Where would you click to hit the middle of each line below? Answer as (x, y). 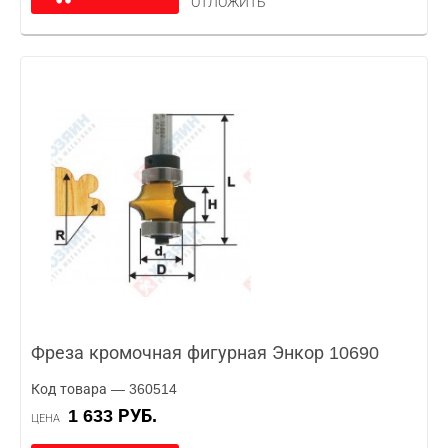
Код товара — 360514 (104, 389)
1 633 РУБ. (117, 416)
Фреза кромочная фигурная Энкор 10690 (205, 353)
